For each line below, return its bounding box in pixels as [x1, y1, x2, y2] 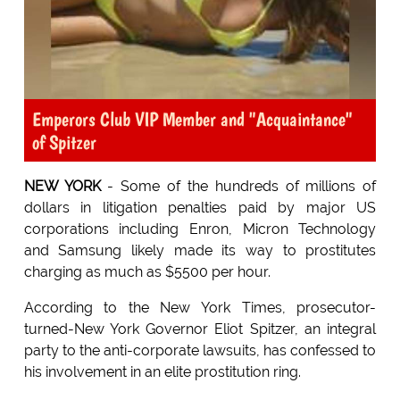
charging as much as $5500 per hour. [23, 263, 271, 281]
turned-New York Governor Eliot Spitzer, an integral [23, 321, 377, 338]
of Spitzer [31, 130, 96, 154]
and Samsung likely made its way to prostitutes [23, 242, 377, 260]
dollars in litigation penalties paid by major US [23, 199, 377, 217]
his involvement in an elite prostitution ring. [23, 363, 301, 381]
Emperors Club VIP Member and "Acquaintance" [31, 107, 353, 131]
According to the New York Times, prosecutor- [23, 299, 377, 317]
